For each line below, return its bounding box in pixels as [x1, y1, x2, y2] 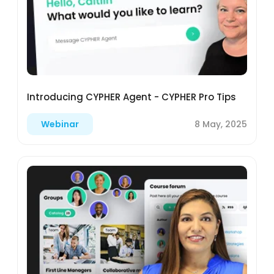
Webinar [41, 118, 79, 131]
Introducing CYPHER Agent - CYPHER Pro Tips [27, 91, 236, 104]
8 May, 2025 [194, 117, 247, 130]
